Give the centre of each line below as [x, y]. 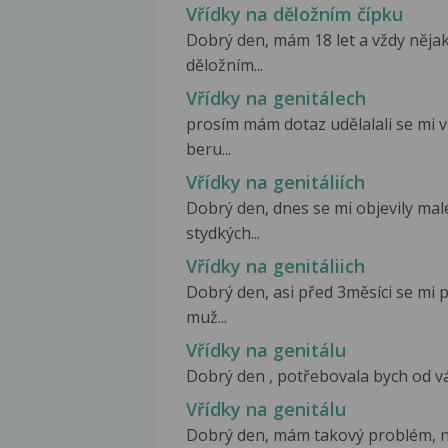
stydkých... [223, 232]
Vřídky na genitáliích [275, 181]
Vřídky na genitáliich [275, 265]
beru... [208, 148]
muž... [206, 316]
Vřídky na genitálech [276, 97]
